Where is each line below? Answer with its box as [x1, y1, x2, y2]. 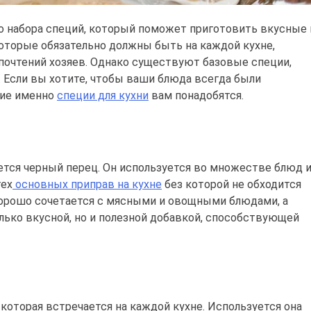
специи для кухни [57, 88, 149, 102]
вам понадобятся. [149, 88, 244, 102]
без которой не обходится [162, 177, 301, 191]
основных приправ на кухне [12, 177, 162, 191]
